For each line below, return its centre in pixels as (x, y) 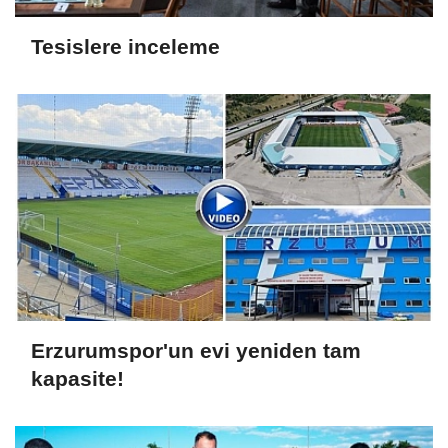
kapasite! (77, 378)
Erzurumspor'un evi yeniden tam (196, 350)
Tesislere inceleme (125, 46)
